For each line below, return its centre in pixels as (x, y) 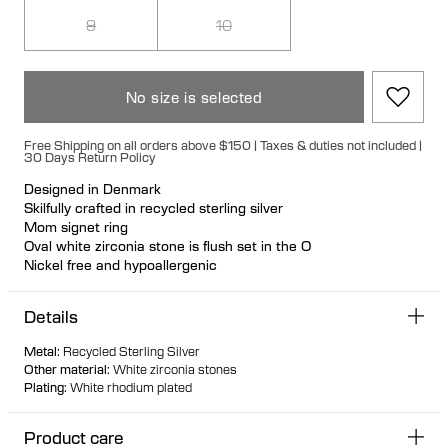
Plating (44, 386)
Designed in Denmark (92, 188)
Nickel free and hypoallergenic (120, 264)
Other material (65, 368)
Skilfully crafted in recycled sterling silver (153, 207)
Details (51, 316)
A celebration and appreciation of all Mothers (169, 283)
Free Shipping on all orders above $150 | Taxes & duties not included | (223, 144)
